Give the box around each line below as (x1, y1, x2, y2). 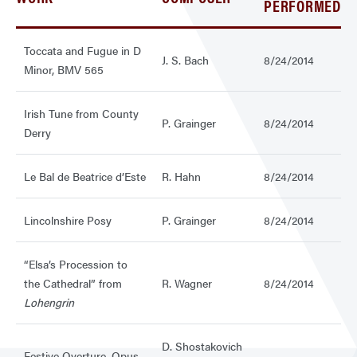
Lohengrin (24, 294, 74, 311)
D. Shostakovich (162, 338, 242, 355)
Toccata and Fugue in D (24, 42, 141, 59)
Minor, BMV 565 (24, 61, 104, 78)
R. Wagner (162, 275, 212, 292)
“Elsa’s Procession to (24, 256, 127, 273)
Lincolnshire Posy (24, 212, 112, 229)
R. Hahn (162, 168, 201, 185)
